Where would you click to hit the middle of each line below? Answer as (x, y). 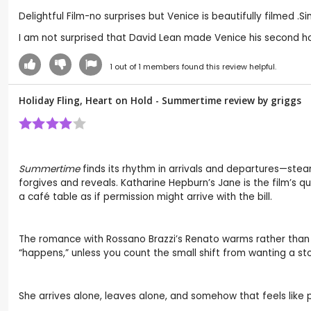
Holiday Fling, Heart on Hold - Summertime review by (145, 100)
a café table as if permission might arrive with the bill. (145, 196)
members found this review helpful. (208, 67)
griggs (286, 100)
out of (125, 67)
